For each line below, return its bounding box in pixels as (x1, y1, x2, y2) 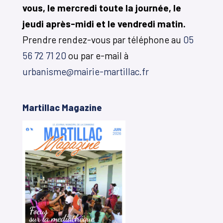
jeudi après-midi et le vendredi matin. (22, 17, 186, 29)
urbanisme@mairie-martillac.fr (22, 65, 149, 77)
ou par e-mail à (66, 49, 128, 61)
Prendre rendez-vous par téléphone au (22, 33, 183, 45)
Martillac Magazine (22, 102, 102, 113)
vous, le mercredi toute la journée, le (22, 1, 181, 13)
